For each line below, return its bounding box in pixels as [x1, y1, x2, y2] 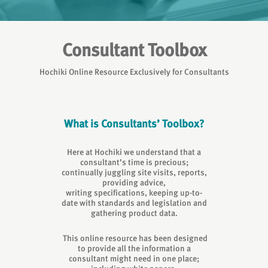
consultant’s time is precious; [80, 157, 188, 167]
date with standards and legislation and [61, 198, 207, 208]
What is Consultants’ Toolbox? [64, 117, 204, 130]
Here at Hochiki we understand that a [67, 147, 201, 157]
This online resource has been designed [60, 233, 208, 243]
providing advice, [102, 178, 166, 187]
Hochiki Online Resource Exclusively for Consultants [39, 67, 229, 77]
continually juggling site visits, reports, [61, 167, 207, 177]
